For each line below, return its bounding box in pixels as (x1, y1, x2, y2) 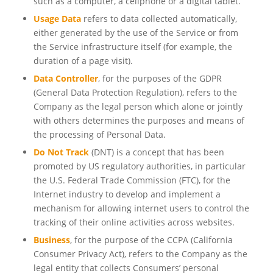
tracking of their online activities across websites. (33, 216, 235, 229)
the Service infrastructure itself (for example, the (33, 41, 232, 53)
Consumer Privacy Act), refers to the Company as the (33, 248, 247, 260)
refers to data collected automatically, (80, 13, 237, 25)
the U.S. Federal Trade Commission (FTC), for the (33, 174, 230, 186)
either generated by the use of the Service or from (33, 27, 238, 39)
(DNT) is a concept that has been (88, 146, 224, 158)
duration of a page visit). (33, 55, 133, 67)
